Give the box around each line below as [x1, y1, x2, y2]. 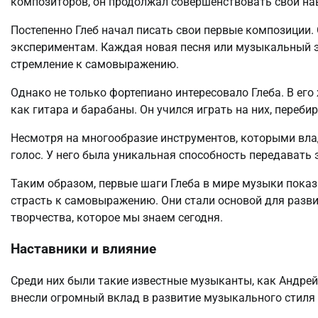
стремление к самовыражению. [11, 57, 179, 71]
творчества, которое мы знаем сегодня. [11, 210, 223, 224]
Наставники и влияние [11, 241, 156, 258]
